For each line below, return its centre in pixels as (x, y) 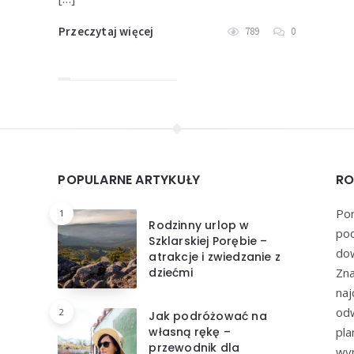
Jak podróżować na (208, 316)
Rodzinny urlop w (199, 225)
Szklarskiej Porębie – (208, 241)
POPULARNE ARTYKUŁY (129, 179)
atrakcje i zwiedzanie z (215, 256)
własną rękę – (190, 331)
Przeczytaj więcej (106, 31)
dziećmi (171, 272)
